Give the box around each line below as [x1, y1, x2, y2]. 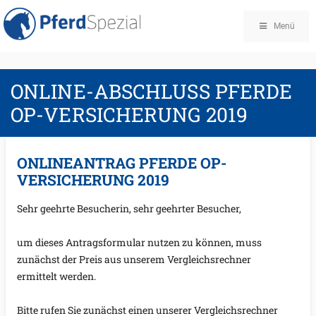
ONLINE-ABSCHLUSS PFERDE [11, 78, 293, 104]
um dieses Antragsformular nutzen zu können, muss [17, 236, 262, 250]
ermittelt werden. [17, 269, 96, 284]
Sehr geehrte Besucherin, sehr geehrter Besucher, [17, 202, 241, 216]
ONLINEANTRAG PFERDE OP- [17, 152, 226, 173]
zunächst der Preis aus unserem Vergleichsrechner [17, 253, 251, 267]
